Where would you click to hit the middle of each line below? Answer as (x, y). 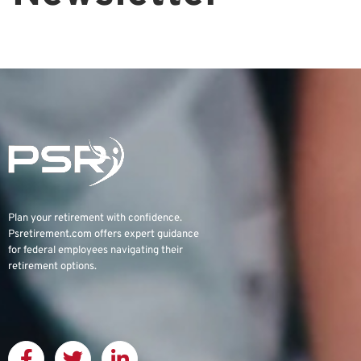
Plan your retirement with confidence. (95, 218)
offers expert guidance (145, 234)
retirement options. (52, 267)
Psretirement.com (50, 234)
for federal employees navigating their (95, 251)
